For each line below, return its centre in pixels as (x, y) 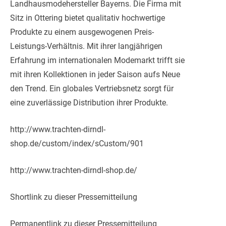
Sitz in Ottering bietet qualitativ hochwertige (88, 18)
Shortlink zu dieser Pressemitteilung (74, 197)
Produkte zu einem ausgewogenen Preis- (82, 32)
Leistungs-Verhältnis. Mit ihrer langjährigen (86, 46)
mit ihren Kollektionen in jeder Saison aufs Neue (95, 74)
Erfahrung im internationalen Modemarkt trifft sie (97, 60)
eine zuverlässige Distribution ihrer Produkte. (89, 102)
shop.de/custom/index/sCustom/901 (77, 143)
